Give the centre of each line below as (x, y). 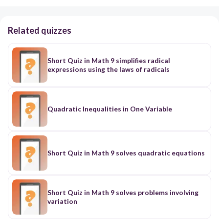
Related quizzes (40, 31)
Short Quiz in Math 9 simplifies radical (109, 61)
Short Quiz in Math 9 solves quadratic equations (126, 153)
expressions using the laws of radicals (109, 69)
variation (62, 201)
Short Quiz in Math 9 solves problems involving (123, 193)
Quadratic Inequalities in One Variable (110, 109)
